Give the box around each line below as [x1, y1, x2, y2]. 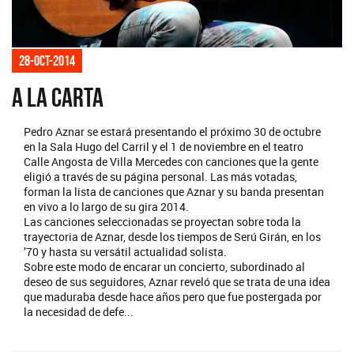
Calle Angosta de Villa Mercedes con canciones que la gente [24, 153, 318, 169]
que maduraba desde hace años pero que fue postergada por [24, 288, 322, 304]
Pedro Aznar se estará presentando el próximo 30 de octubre [24, 123, 321, 139]
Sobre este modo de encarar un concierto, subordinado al [24, 258, 305, 274]
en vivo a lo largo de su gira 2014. [24, 198, 189, 214]
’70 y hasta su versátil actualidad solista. [24, 243, 227, 259]
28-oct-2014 [19, 52, 75, 69]
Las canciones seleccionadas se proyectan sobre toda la [24, 213, 301, 229]
